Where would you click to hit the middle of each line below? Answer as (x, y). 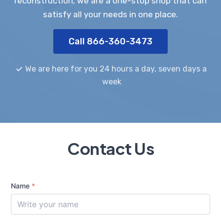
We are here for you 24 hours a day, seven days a (115, 69)
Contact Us (110, 148)
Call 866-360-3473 (110, 41)
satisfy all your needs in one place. (110, 14)
